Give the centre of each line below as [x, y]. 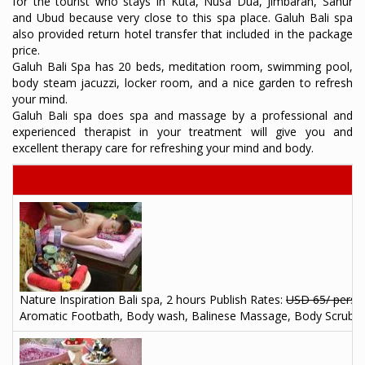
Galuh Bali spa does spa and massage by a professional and [182, 115]
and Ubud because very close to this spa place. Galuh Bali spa [182, 17]
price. [28, 50]
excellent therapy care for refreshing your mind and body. [163, 147]
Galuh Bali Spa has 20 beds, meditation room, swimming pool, [182, 66]
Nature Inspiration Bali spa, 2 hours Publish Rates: [153, 299]
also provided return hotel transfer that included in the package [182, 33]
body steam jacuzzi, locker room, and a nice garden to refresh [182, 82]
